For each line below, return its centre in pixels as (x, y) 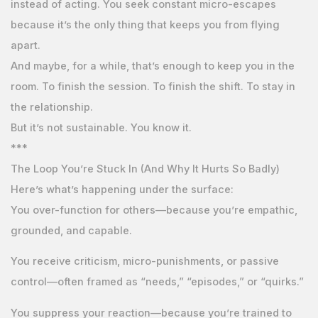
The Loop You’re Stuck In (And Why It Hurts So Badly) (145, 169)
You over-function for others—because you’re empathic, (154, 210)
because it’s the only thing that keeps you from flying (145, 24)
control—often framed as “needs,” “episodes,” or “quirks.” (157, 282)
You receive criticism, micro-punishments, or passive (144, 262)
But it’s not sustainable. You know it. (101, 127)
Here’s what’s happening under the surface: (122, 189)
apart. (25, 45)
